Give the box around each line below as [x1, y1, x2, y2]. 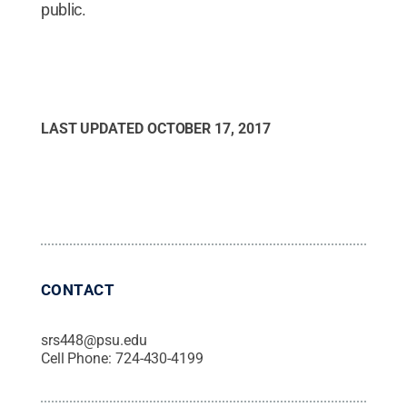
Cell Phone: [40, 350, 115, 367]
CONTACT [40, 281, 115, 299]
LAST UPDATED [40, 120, 147, 137]
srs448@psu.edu [40, 332, 147, 349]
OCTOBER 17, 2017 [146, 120, 271, 137]
